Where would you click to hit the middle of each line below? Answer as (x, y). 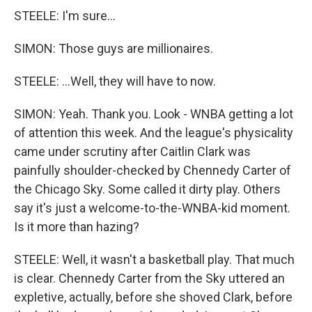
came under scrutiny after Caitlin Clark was (132, 151)
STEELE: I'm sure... (65, 16)
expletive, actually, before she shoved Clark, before (153, 297)
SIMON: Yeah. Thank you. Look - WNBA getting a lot (154, 114)
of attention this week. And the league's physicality (154, 133)
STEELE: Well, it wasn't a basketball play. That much (154, 259)
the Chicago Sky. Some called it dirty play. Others (147, 189)
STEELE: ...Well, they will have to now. (115, 81)
